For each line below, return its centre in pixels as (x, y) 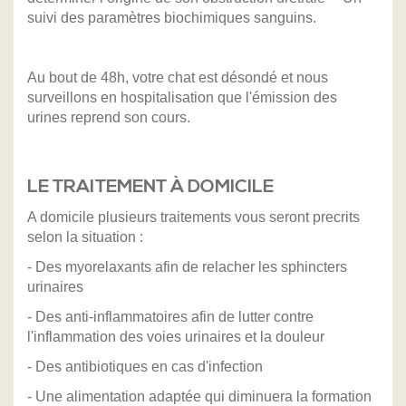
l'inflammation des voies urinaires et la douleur (176, 337)
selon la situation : (85, 237)
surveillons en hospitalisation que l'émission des (182, 98)
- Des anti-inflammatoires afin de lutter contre (170, 317)
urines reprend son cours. (109, 118)
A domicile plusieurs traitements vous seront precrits (193, 217)
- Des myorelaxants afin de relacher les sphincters (187, 267)
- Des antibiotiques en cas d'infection (145, 367)
